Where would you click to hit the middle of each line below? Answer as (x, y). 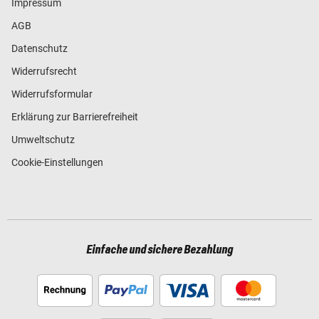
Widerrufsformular (52, 94)
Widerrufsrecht (44, 71)
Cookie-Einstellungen (57, 162)
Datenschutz (40, 48)
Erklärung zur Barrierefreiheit (75, 116)
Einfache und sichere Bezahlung (159, 250)
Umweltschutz (43, 139)
